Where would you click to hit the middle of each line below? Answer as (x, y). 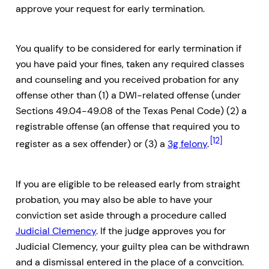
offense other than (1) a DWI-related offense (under (128, 95)
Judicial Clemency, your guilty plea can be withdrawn (132, 246)
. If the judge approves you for (161, 231)
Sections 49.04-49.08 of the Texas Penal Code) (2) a (131, 111)
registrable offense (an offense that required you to (128, 127)
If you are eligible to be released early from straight (128, 184)
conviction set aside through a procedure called (121, 215)
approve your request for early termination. (110, 8)
